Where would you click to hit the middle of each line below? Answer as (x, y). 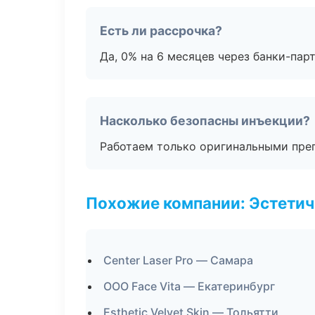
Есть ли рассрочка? (161, 31)
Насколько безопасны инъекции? (205, 121)
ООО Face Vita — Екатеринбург (189, 286)
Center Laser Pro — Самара (178, 260)
